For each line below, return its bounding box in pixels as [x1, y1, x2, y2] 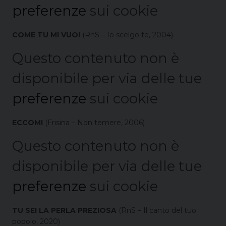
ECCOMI [12, 118, 43, 128]
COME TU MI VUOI [12, 30, 80, 40]
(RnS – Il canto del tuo [117, 206, 196, 215]
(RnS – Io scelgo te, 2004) [80, 30, 173, 40]
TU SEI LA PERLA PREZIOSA [12, 206, 117, 215]
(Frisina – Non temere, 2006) [43, 118, 145, 128]
